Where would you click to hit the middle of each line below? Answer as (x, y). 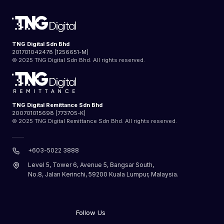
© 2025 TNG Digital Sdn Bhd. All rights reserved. (78, 60)
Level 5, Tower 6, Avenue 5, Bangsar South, (91, 164)
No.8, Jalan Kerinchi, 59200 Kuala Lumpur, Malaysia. (103, 174)
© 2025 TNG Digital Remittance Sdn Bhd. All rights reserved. (94, 121)
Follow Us (91, 212)
